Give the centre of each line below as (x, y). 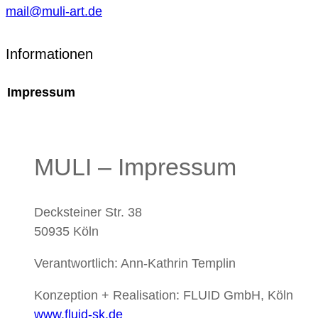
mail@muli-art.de (54, 11)
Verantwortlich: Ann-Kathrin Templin (135, 264)
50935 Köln (66, 232)
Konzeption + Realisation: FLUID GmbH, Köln (164, 296)
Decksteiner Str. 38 (88, 213)
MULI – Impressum (135, 167)
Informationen (49, 54)
